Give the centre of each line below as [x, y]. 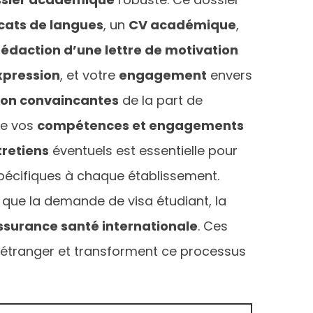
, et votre [89, 75]
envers [230, 75]
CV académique [182, 24]
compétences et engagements [140, 125]
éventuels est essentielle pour [143, 150]
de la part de [161, 100]
